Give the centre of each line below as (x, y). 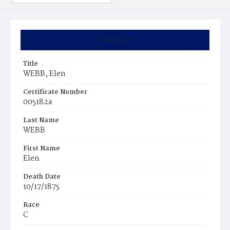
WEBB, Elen (44, 74)
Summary (115, 40)
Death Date (42, 177)
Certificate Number (55, 92)
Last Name (41, 120)
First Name (42, 149)
